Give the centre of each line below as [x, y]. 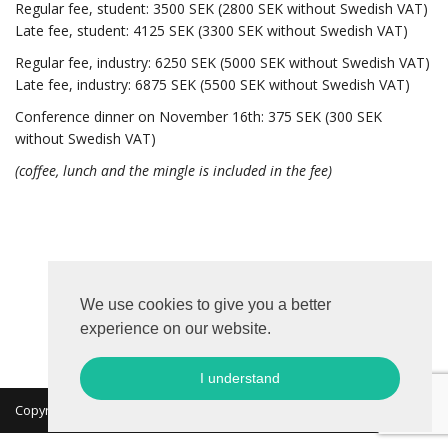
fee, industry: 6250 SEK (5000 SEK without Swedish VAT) [247, 62]
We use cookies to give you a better [205, 304]
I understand [240, 378]
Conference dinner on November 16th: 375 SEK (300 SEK [198, 116]
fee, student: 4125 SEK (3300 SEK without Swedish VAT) [226, 30]
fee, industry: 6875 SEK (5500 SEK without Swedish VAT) [227, 84]
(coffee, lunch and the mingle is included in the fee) [173, 170]
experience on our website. [175, 328]
